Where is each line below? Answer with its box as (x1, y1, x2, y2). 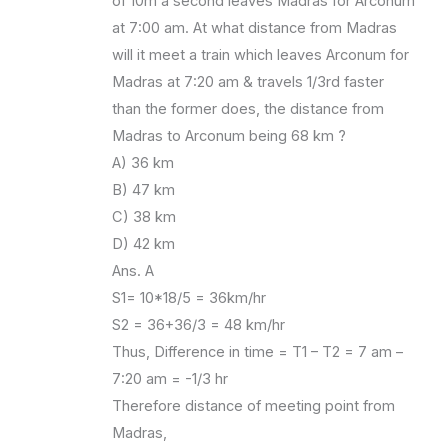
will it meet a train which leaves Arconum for (112, 46, 410, 65)
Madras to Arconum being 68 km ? (112, 127, 347, 146)
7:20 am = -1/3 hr (112, 370, 229, 389)
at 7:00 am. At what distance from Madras (112, 19, 398, 38)
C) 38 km (112, 208, 177, 227)
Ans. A (112, 262, 155, 281)
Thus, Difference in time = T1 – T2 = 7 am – (112, 343, 404, 362)
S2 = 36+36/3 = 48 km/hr (112, 316, 286, 335)
